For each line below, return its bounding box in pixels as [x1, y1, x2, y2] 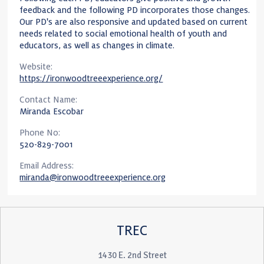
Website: [19, 62, 53, 72]
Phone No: [19, 128, 61, 138]
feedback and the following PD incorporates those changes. [19, 5, 250, 15]
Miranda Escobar [19, 107, 84, 117]
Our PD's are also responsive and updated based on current [19, 17, 248, 27]
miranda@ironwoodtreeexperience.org [19, 173, 166, 183]
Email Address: [19, 161, 74, 171]
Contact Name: [19, 95, 78, 105]
